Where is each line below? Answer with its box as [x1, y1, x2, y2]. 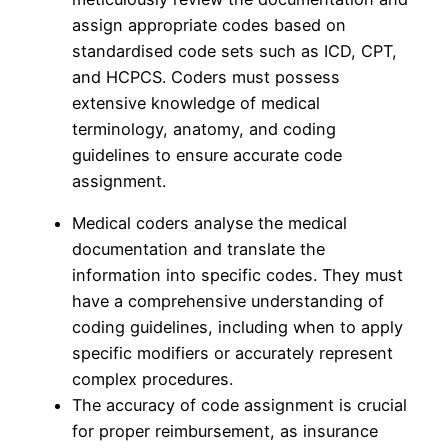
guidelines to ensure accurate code [72, 145, 342, 166]
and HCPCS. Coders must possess [72, 67, 340, 88]
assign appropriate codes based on [72, 15, 346, 36]
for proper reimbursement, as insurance [72, 421, 378, 442]
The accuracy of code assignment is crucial [72, 395, 407, 416]
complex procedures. [72, 369, 233, 390]
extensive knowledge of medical [72, 93, 320, 114]
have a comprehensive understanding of [72, 291, 384, 312]
